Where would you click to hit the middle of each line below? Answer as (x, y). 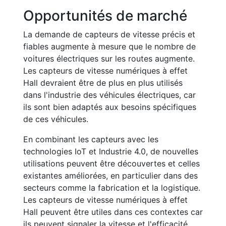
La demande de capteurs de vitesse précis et (109, 34)
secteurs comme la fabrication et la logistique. (112, 188)
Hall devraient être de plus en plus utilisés (103, 83)
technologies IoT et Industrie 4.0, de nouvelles (111, 151)
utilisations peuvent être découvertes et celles (111, 163)
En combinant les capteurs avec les (91, 139)
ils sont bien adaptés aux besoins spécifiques (110, 107)
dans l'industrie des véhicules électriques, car (109, 95)
